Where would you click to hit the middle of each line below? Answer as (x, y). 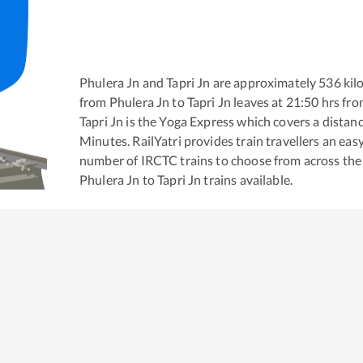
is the (140, 121)
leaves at (257, 101)
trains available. (247, 179)
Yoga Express (197, 121)
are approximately (263, 82)
